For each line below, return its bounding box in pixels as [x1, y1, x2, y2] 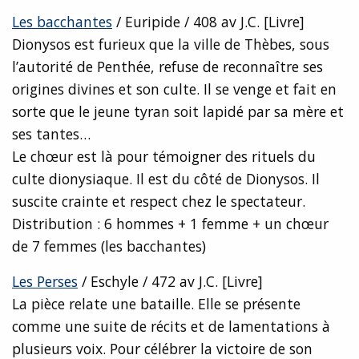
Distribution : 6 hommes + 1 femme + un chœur [12, 214, 329, 234]
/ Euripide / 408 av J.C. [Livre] [112, 12, 305, 32]
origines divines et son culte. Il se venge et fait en [12, 79, 337, 99]
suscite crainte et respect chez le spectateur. [12, 192, 305, 212]
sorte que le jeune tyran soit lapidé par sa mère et [12, 102, 344, 122]
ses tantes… [12, 124, 91, 144]
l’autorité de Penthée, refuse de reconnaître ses [12, 57, 323, 77]
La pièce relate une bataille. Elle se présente [12, 294, 301, 314]
